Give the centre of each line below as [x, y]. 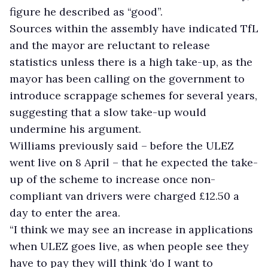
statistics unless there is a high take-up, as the [131, 62]
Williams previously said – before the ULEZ [122, 145]
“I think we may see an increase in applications [131, 229]
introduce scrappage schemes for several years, [133, 95]
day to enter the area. [65, 212]
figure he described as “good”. [86, 11]
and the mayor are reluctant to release [110, 45]
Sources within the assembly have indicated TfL [134, 28]
